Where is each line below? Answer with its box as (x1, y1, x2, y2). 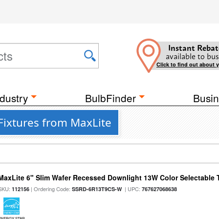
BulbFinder (85, 90, 136, 105)
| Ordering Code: (29, 185, 72, 193)
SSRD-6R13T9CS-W (72, 185, 122, 193)
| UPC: (122, 185, 142, 193)
